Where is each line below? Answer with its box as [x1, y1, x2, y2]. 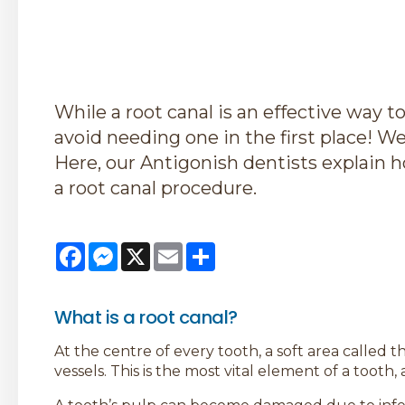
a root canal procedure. [54, 177, 257, 200]
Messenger [118, 240, 197, 259]
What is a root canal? [54, 305, 238, 331]
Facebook [85, 240, 156, 259]
